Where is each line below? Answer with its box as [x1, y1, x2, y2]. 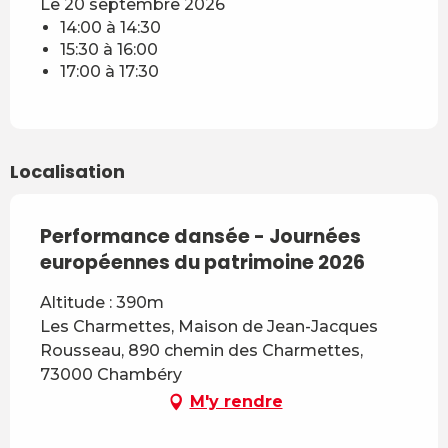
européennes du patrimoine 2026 [40, 248, 365, 276]
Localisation [10, 158, 125, 184]
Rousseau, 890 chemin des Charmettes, [40, 340, 363, 360]
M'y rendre [189, 391, 283, 411]
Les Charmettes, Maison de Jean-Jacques [40, 316, 378, 336]
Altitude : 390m [40, 292, 164, 312]
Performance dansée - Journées [40, 222, 361, 250]
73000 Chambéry [40, 364, 182, 384]
